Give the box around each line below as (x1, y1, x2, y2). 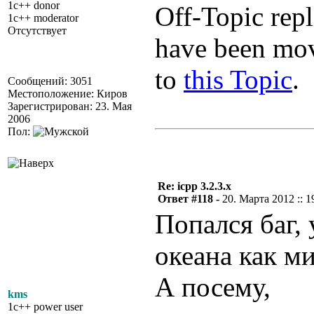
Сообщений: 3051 (8, 75, 93, 87)
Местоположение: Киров (8, 88, 128, 100)
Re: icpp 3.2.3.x (158, 180, 231, 192)
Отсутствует (8, 25, 67, 36)
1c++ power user (8, 301, 83, 313)
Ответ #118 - (158, 193, 222, 205)
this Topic (184, 64, 292, 95)
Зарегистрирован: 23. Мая (8, 100, 132, 112)
